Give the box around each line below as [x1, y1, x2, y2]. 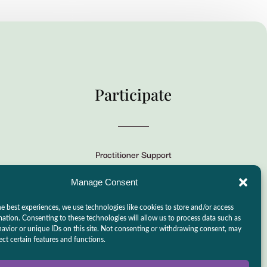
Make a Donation [101, 213, 165, 227]
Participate [95, 83, 172, 105]
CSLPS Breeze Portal [94, 169, 173, 183]
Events [119, 235, 148, 249]
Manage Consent [70, 177, 138, 187]
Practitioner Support [95, 147, 172, 161]
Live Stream [110, 191, 156, 205]
